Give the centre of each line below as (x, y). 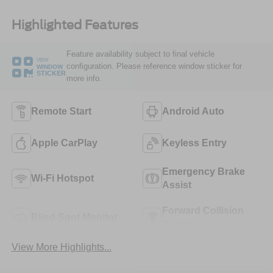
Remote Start (61, 112)
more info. (84, 79)
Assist (177, 185)
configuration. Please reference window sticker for (154, 66)
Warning (181, 224)
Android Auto (193, 112)
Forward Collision (203, 211)
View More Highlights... (61, 247)
